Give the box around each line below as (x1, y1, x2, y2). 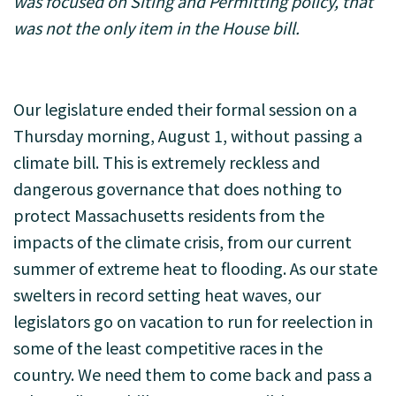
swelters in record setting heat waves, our (13, 283, 321, 306)
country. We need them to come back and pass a (13, 362, 372, 385)
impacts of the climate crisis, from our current (13, 230, 352, 253)
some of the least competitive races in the (13, 336, 323, 359)
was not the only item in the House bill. (13, 16, 300, 39)
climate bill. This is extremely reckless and (13, 150, 320, 173)
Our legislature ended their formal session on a (13, 97, 357, 120)
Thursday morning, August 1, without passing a (13, 124, 362, 147)
